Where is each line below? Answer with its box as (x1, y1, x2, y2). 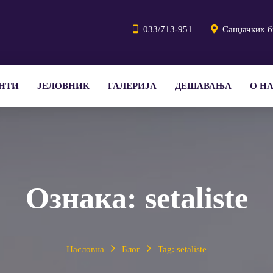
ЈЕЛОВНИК (37, 81, 90, 91)
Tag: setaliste (158, 244, 207, 254)
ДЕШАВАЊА (175, 81, 232, 91)
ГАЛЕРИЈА (108, 81, 157, 91)
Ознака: (25, 181, 145, 215)
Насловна (66, 244, 104, 254)
